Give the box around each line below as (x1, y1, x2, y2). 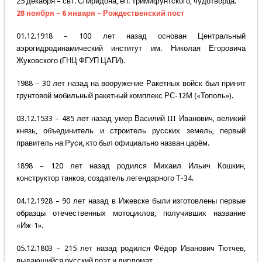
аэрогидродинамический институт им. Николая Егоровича (16, 44, 246, 53)
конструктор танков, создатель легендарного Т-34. (16, 174, 194, 183)
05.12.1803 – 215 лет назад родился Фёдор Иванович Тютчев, (16, 244, 246, 253)
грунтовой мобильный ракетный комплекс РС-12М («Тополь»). (16, 91, 233, 101)
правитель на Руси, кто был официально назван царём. (16, 139, 209, 148)
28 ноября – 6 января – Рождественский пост (16, 9, 184, 18)
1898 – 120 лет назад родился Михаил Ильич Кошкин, (16, 161, 246, 171)
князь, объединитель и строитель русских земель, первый (16, 126, 246, 136)
